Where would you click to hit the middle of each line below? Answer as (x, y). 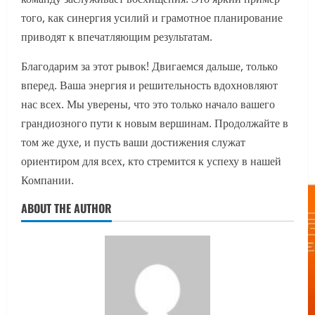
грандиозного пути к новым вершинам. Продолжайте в (155, 123)
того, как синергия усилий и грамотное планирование (152, 18)
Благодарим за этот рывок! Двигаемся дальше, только (149, 66)
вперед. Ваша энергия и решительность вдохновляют (149, 85)
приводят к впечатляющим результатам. (117, 37)
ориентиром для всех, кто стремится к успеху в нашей (151, 161)
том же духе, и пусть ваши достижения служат (133, 142)
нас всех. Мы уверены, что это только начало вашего (148, 104)
